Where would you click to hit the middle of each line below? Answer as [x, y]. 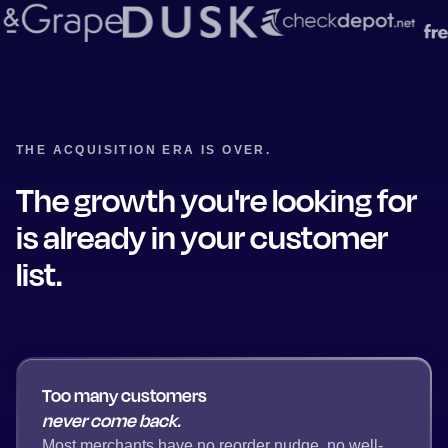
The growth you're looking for [216, 200]
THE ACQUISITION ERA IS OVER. [144, 150]
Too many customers [124, 395]
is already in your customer [202, 237]
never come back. [111, 420]
